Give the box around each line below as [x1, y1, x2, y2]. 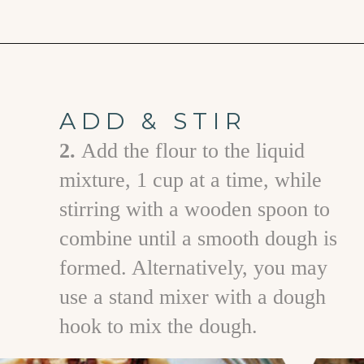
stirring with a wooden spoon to [58, 197, 330, 221]
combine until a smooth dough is [58, 226, 337, 250]
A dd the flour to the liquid [80, 138, 305, 162]
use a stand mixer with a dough [58, 284, 326, 309]
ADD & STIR [58, 107, 248, 136]
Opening [45, 59, 90, 73]
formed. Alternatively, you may [58, 255, 327, 279]
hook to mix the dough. [58, 314, 258, 338]
